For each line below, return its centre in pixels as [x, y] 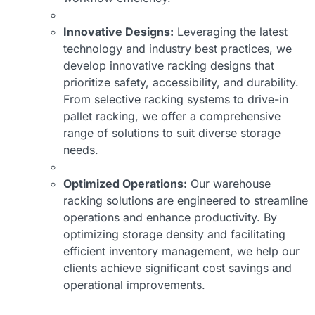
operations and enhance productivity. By [170, 218]
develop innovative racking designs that [169, 66]
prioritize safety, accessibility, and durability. [181, 83]
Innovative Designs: [118, 32]
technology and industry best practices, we [178, 49]
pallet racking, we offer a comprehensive [172, 116]
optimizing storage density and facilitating [174, 234]
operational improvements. [134, 285]
